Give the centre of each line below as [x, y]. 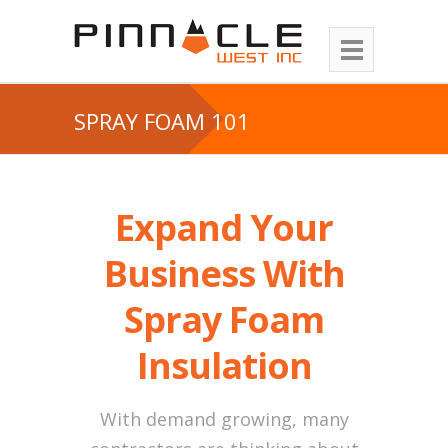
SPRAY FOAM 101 [162, 121]
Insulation [224, 365]
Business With [224, 273]
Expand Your [224, 227]
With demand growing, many [224, 419]
